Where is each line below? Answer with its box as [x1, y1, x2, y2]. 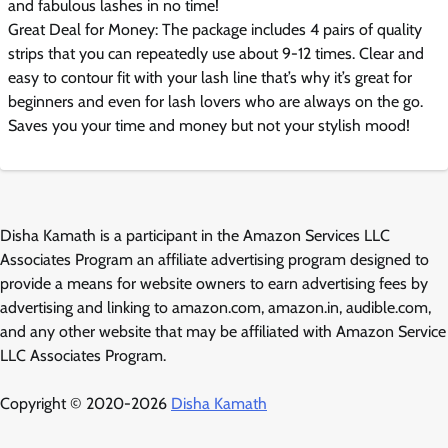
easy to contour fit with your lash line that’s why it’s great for [8, 67, 412, 87]
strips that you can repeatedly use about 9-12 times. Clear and [8, 43, 424, 63]
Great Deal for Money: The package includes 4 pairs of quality [8, 19, 422, 39]
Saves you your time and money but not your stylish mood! [8, 115, 410, 135]
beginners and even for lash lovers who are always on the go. [8, 91, 423, 111]
